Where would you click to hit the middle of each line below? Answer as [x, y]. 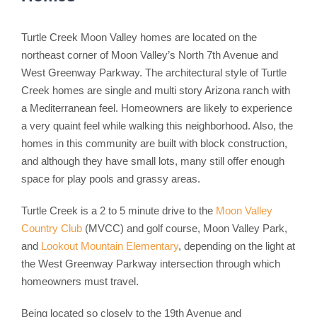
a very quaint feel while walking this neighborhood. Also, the [157, 125]
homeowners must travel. [80, 281]
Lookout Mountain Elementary [109, 246]
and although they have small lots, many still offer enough [152, 161]
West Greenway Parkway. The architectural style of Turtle [154, 72]
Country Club [51, 228]
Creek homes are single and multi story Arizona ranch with [155, 90]
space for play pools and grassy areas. [110, 178]
